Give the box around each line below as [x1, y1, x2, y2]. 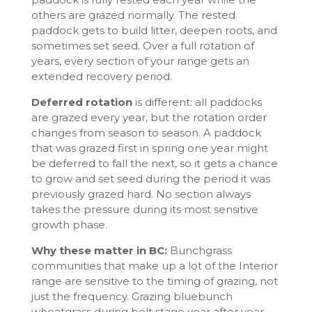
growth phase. [31, 218, 107, 232]
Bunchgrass [166, 244, 232, 258]
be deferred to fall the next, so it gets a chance [31, 157, 278, 171]
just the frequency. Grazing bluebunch [31, 290, 233, 304]
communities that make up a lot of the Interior [31, 259, 278, 273]
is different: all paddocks [132, 95, 262, 109]
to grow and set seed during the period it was [31, 172, 270, 186]
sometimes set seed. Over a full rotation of [31, 39, 254, 53]
